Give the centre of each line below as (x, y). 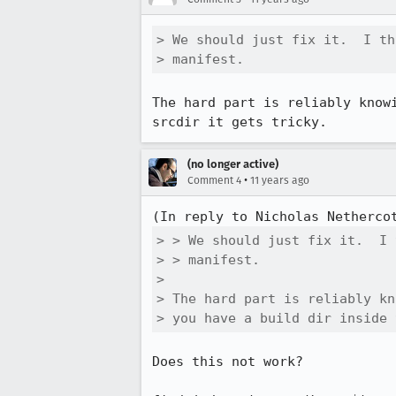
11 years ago (280, 180)
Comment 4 (214, 180)
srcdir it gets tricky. (240, 122)
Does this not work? (228, 362)
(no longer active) (233, 164)
